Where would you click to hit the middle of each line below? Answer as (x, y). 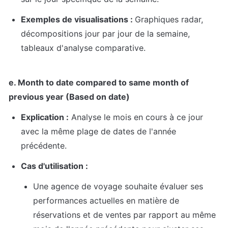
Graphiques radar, (169, 20)
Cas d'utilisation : (54, 166)
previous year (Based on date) (69, 97)
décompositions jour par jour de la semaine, (105, 34)
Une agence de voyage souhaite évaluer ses (118, 187)
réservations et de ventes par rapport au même (124, 215)
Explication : (45, 117)
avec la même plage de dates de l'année (98, 132)
